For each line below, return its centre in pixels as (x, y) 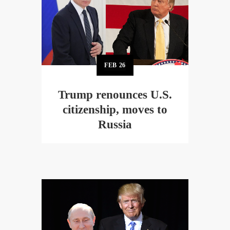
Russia (115, 124)
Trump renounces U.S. (115, 94)
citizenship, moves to (115, 109)
